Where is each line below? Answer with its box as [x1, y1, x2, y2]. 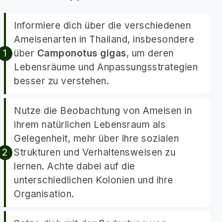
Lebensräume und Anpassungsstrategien [14, 61, 198, 73]
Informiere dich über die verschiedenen [14, 20, 191, 31]
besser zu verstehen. [14, 75, 109, 87]
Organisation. [14, 188, 74, 200]
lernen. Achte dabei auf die [14, 161, 135, 172]
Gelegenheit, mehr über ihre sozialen [14, 133, 179, 144]
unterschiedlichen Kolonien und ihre [14, 174, 173, 186]
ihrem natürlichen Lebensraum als [14, 119, 166, 130]
